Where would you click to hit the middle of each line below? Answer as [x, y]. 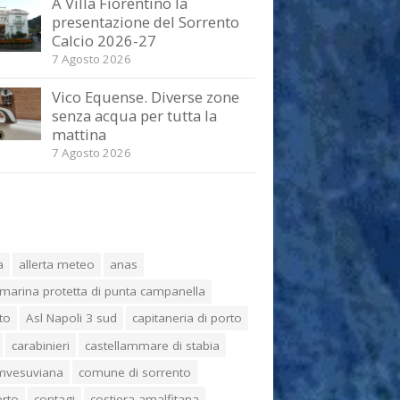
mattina [79, 135]
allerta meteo [57, 265]
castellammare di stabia [153, 345]
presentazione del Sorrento [146, 21]
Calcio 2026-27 [104, 40]
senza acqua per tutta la [134, 116]
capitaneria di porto [187, 318]
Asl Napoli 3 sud [72, 318]
